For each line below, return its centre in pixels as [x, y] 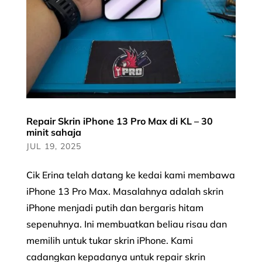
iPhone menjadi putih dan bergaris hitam [115, 207]
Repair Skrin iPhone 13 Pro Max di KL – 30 [119, 121]
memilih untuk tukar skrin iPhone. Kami [109, 240]
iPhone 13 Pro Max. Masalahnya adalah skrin [125, 191]
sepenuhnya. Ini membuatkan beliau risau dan [126, 224]
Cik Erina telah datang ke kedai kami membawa [130, 175]
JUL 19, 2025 [54, 146]
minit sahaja [54, 132]
